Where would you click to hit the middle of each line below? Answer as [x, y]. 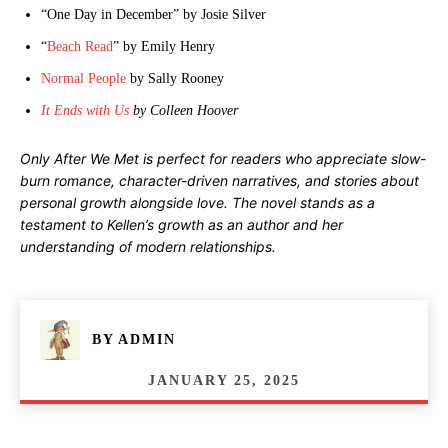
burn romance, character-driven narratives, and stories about [219, 180]
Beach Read [80, 46]
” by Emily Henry [164, 46]
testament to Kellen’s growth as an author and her [181, 224]
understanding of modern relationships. [148, 246]
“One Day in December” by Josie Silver [153, 14]
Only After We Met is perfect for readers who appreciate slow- [223, 158]
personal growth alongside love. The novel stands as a [197, 202]
